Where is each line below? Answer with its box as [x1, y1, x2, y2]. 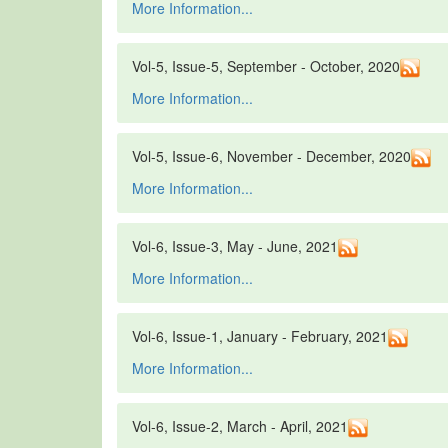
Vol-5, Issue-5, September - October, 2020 [132, 56, 400, 77]
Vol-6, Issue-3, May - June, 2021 [132, 236, 338, 257]
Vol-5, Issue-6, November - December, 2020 [132, 146, 411, 167]
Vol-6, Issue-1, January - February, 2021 [132, 326, 388, 347]
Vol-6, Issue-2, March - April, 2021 [132, 416, 348, 437]
